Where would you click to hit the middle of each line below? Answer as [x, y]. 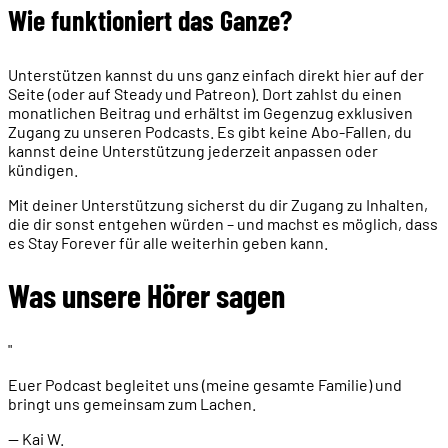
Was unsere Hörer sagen [146, 295]
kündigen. [43, 169]
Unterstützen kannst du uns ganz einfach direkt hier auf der [216, 74]
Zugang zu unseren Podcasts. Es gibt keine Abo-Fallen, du [210, 131]
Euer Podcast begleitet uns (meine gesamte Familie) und [205, 384]
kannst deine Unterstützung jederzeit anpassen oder [193, 150]
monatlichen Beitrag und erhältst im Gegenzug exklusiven [210, 112]
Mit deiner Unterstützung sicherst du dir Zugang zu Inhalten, [218, 204]
